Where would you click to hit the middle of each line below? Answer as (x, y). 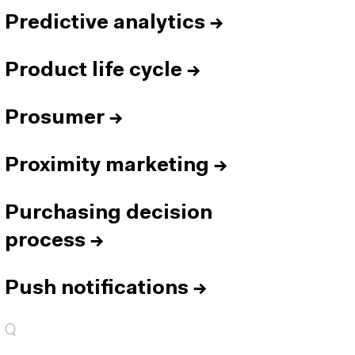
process (45, 241)
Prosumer (55, 118)
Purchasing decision (109, 214)
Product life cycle (94, 71)
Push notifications (97, 289)
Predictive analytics (105, 23)
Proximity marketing (107, 166)
